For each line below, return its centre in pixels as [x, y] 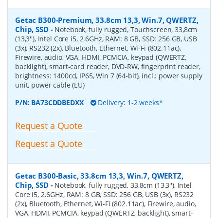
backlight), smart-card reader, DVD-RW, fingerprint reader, [108, 67]
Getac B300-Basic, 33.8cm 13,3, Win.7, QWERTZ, [99, 176]
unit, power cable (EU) [50, 85]
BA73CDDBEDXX [57, 103]
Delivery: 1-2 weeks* [129, 103]
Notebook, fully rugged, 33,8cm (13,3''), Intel [123, 185]
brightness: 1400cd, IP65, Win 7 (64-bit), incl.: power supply [109, 76]
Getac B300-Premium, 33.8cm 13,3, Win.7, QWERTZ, [107, 20]
